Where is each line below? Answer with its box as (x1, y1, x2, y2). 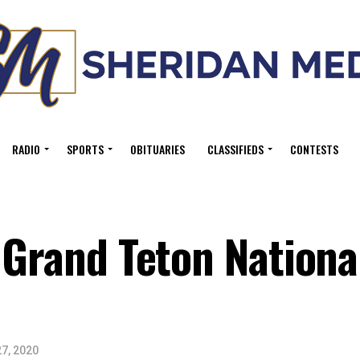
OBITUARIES (130, 141, 185, 157)
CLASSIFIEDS (207, 141, 264, 157)
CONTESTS (290, 141, 338, 157)
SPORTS (67, 141, 104, 157)
